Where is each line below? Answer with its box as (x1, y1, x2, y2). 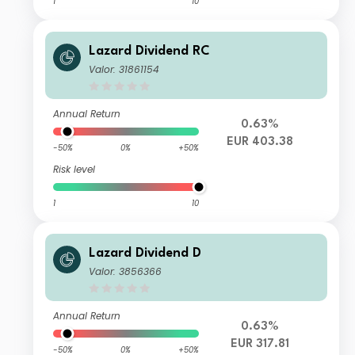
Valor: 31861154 (89, 63, 160, 77)
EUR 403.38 (226, 136, 293, 149)
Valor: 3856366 (89, 265, 162, 279)
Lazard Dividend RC (89, 44, 211, 59)
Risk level (53, 162, 96, 177)
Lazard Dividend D (89, 246, 202, 261)
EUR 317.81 (230, 338, 289, 351)
